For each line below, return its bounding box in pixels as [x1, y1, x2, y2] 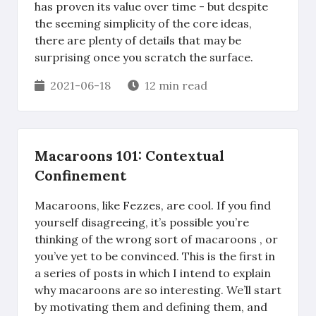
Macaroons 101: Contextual [35, 147, 224, 164]
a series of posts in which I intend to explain [35, 266, 271, 280]
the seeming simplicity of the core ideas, [35, 16, 252, 30]
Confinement [35, 166, 126, 184]
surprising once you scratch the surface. [35, 50, 253, 64]
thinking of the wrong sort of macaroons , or [35, 232, 278, 246]
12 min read [145, 78, 207, 92]
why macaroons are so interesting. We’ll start [35, 283, 281, 297]
